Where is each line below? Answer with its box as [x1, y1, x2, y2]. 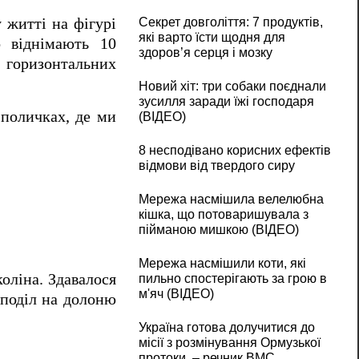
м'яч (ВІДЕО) [138, 287, 214, 301]
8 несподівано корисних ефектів [138, 143, 331, 158]
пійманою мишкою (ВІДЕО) [138, 223, 299, 237]
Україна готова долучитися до [138, 321, 315, 335]
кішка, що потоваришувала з [138, 208, 309, 222]
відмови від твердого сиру [138, 159, 295, 173]
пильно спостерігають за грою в [138, 272, 327, 286]
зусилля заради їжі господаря [138, 95, 314, 109]
